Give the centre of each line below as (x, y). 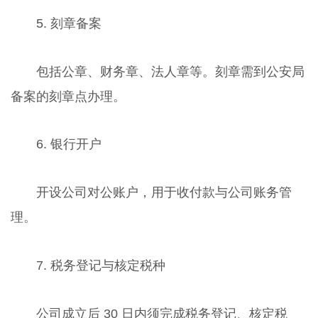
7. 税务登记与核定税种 (100, 266)
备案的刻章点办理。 (68, 96)
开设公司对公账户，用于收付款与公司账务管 (164, 193)
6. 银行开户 (68, 144)
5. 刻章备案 (68, 23)
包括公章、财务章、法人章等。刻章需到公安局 (170, 71)
